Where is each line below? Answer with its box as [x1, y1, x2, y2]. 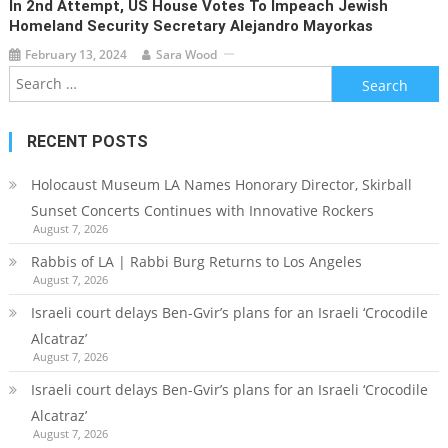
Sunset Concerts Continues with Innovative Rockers [30, 200, 374, 220]
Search [330, 67, 377, 87]
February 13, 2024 [25, 45, 128, 63]
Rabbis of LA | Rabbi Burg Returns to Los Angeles [30, 251, 362, 271]
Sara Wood [156, 45, 218, 63]
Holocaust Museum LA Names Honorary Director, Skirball [30, 174, 412, 194]
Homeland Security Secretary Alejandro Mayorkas [9, 16, 374, 35]
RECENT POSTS [26, 131, 148, 151]
